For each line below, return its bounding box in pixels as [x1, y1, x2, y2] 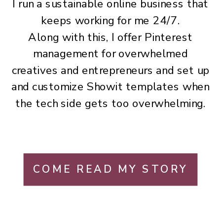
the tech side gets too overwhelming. [15, 96, 206, 111]
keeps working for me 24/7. [41, 13, 180, 29]
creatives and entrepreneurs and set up [11, 63, 210, 78]
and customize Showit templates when [11, 79, 210, 95]
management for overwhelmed [33, 46, 188, 62]
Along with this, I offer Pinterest [28, 30, 193, 45]
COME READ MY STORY [33, 162, 188, 176]
